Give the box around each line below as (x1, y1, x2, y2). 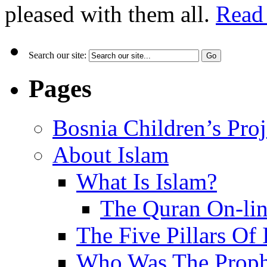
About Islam (52, 142, 169, 168)
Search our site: (29, 49, 86, 60)
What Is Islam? (76, 169, 217, 195)
